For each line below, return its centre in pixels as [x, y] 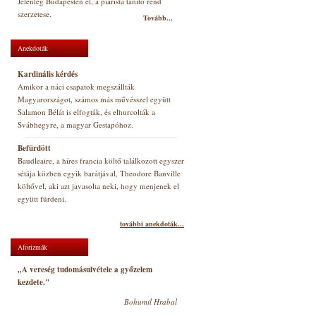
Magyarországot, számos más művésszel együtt [94, 99]
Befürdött [34, 148]
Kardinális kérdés [48, 74]
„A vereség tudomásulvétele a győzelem [85, 269]
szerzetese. [35, 14]
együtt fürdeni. [42, 199]
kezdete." [34, 282]
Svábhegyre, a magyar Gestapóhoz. [75, 124]
